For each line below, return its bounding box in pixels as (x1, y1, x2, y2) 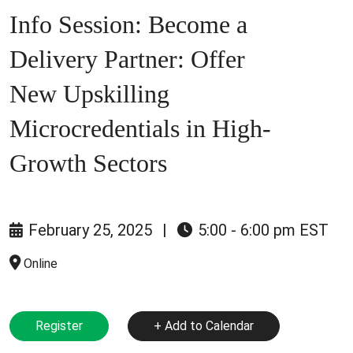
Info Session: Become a (9, 9, 247, 39)
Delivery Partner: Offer (9, 44, 245, 73)
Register (35, 318, 83, 333)
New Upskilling (9, 79, 169, 108)
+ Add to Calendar (154, 318, 254, 333)
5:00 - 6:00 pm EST (194, 220, 329, 240)
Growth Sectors (9, 148, 167, 177)
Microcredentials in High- (9, 113, 271, 143)
